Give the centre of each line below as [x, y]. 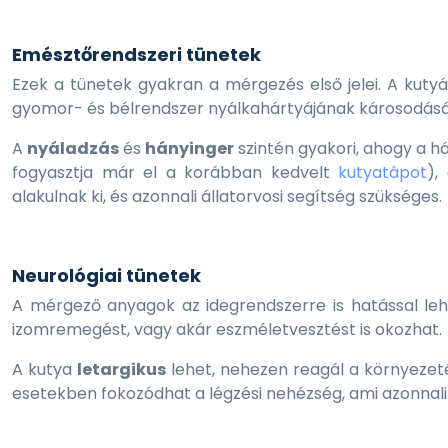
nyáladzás [73, 148]
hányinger [190, 148]
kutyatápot [383, 172]
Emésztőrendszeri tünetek [136, 54]
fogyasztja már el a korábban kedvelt [175, 172]
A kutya [44, 369]
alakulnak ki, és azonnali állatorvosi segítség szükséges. [227, 196]
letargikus [121, 369]
